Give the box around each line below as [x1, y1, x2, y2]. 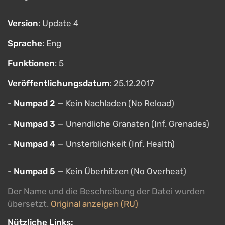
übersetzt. [8, 199, 51, 209]
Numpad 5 [14, 166, 55, 176]
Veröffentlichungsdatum [8, 78, 109, 88]
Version [8, 18, 38, 28]
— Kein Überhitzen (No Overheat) [55, 166, 186, 176]
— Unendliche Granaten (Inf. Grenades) [55, 119, 209, 129]
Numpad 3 [14, 119, 55, 129]
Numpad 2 [14, 98, 55, 108]
